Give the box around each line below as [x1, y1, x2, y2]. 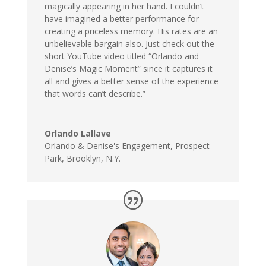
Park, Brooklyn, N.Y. [44, 153, 121, 164]
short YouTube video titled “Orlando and [44, 50, 199, 62]
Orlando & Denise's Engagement [44, 140, 170, 152]
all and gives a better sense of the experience [44, 75, 218, 87]
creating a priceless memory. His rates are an [44, 26, 218, 37]
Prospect [175, 140, 210, 152]
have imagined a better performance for [44, 13, 199, 25]
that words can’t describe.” [44, 88, 145, 100]
